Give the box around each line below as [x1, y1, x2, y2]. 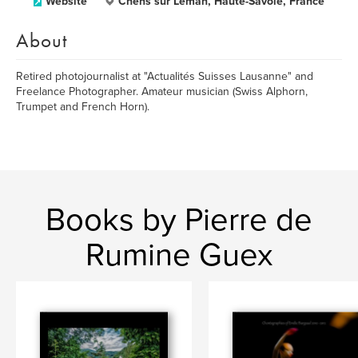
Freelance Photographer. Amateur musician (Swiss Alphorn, [16, 85, 308, 98]
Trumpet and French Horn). [16, 100, 149, 113]
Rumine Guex [86, 236, 272, 274]
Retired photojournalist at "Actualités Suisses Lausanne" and [16, 70, 313, 83]
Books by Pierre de [46, 201, 312, 239]
